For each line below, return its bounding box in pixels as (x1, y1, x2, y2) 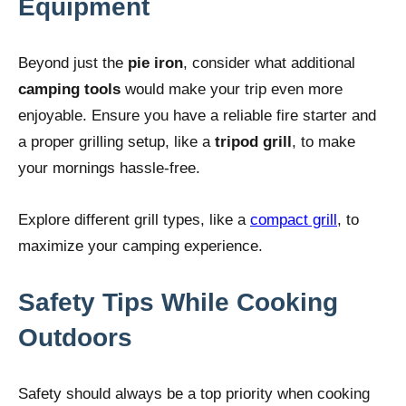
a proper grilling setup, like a (18, 132, 215, 150)
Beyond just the (18, 53, 128, 72)
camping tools (18, 80, 121, 98)
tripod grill (215, 132, 292, 150)
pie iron (128, 53, 183, 72)
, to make (292, 132, 355, 150)
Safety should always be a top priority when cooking (18, 384, 370, 402)
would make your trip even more (121, 80, 343, 98)
